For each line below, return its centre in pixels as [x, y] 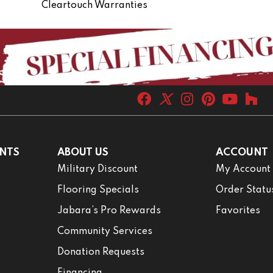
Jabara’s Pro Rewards [109, 211]
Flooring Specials [98, 190]
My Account [243, 169]
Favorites [238, 211]
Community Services [105, 231]
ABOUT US [83, 152]
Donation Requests [101, 252]
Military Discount [97, 169]
